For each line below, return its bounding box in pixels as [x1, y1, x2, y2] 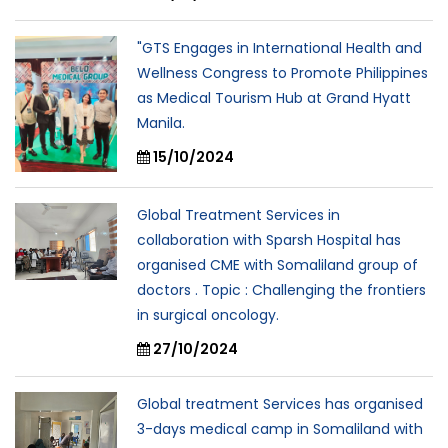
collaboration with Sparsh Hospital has [137, 230, 401, 251]
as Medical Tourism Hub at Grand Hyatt [137, 88, 411, 109]
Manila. [137, 113, 185, 134]
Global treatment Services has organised [137, 394, 423, 415]
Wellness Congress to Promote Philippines [137, 63, 428, 84]
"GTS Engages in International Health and [137, 38, 422, 59]
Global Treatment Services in [137, 205, 340, 226]
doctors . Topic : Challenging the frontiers [137, 280, 426, 301]
